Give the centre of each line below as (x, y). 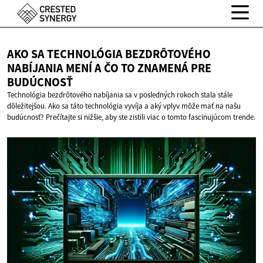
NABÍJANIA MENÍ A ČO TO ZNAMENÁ (99, 68)
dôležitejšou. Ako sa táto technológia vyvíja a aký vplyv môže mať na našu (124, 106)
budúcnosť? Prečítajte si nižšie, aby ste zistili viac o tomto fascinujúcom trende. (131, 117)
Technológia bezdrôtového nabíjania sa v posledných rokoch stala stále (120, 95)
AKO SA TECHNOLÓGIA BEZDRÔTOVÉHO (109, 54)
